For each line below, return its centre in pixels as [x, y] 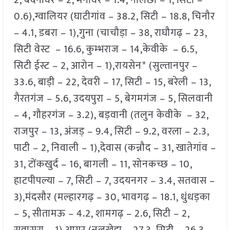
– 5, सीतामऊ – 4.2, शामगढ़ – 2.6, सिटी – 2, [101, 214]
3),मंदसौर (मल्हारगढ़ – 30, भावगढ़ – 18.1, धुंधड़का [112, 197]
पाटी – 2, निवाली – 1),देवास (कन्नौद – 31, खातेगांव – [115, 148]
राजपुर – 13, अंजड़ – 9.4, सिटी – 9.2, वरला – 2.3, [111, 132]
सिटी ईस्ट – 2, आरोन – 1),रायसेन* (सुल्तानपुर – [106, 66]
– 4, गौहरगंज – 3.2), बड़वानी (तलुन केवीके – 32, [111, 115]
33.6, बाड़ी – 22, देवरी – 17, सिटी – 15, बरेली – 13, [112, 82]
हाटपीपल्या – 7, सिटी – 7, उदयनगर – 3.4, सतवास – [114, 181]
